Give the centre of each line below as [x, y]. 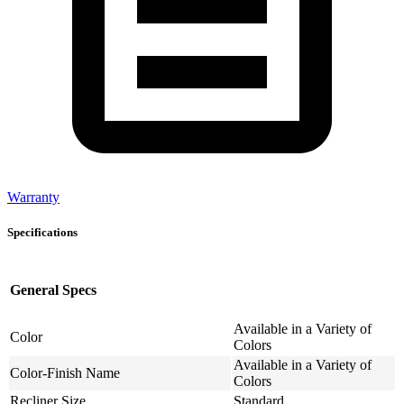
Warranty [33, 197]
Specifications [42, 233]
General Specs [53, 289]
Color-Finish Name [65, 373]
